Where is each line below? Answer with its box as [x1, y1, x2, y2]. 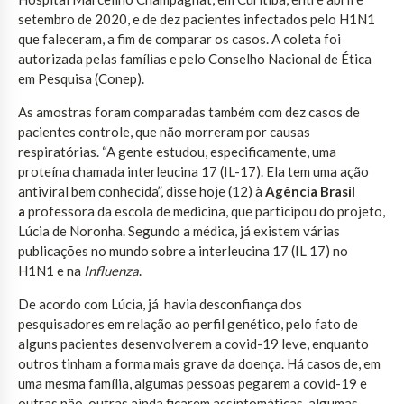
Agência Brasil [265, 182, 355, 199]
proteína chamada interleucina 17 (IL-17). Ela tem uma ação [18, 162, 369, 179]
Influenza [84, 262, 139, 279]
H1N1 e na [18, 262, 84, 279]
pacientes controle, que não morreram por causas [18, 123, 310, 140]
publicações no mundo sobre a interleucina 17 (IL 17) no [18, 242, 348, 259]
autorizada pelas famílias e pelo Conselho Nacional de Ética [18, 50, 372, 67]
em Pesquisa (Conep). [18, 69, 144, 87]
